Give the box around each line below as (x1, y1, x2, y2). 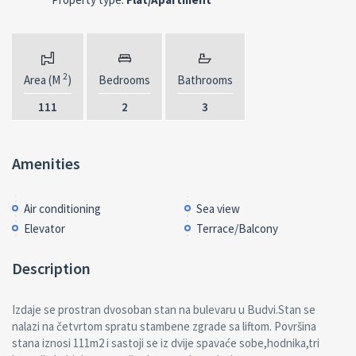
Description (12, 257, 91, 278)
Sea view (195, 200, 240, 216)
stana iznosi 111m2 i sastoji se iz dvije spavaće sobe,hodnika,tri (12, 335, 319, 350)
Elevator (24, 220, 65, 236)
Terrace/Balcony (195, 220, 278, 236)
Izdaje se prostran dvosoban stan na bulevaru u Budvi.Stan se (12, 301, 315, 317)
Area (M (24, 72, 63, 87)
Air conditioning (24, 200, 101, 216)
